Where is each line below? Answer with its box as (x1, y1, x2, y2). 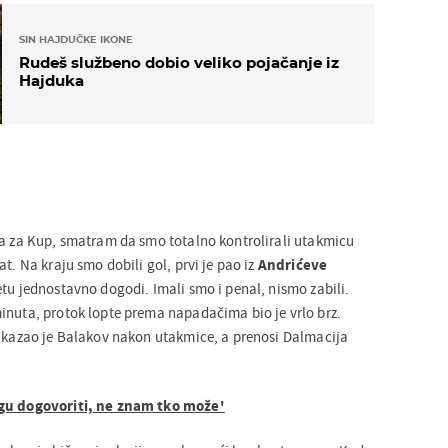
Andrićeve (257, 254, 328, 274)
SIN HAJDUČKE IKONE (18, 33, 133, 45)
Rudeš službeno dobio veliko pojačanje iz (18, 53, 339, 73)
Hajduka (18, 71, 84, 91)
